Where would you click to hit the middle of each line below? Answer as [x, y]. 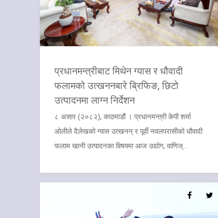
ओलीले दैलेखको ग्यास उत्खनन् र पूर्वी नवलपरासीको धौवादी [128, 131]
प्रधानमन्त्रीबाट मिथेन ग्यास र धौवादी [119, 70]
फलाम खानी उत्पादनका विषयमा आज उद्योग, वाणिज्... [121, 146]
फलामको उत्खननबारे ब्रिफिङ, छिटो [117, 85]
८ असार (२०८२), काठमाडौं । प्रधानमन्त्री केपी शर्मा [123, 117]
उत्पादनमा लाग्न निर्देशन [95, 100]
